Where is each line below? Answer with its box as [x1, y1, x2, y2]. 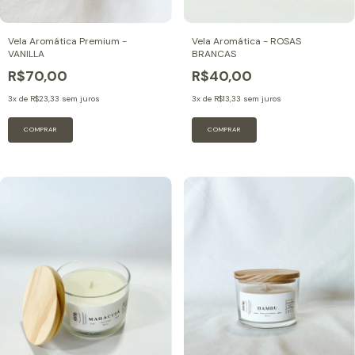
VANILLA [8, 47, 44, 60]
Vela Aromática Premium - [8, 34, 127, 48]
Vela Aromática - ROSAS [191, 34, 301, 48]
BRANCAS [191, 47, 236, 60]
